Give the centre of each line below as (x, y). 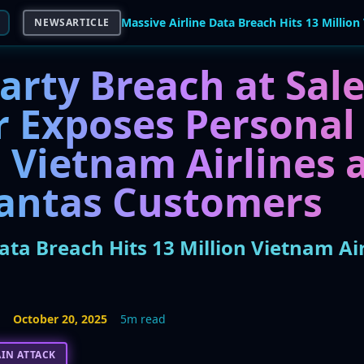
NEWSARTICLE (72, 22)
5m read (143, 319)
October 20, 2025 (61, 319)
